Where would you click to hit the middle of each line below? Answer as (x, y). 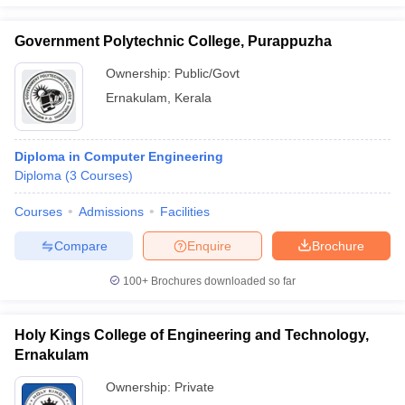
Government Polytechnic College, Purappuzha (173, 41)
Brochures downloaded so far (222, 281)
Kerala (193, 98)
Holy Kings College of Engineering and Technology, (192, 335)
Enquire (209, 245)
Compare (80, 245)
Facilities (185, 212)
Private (194, 387)
